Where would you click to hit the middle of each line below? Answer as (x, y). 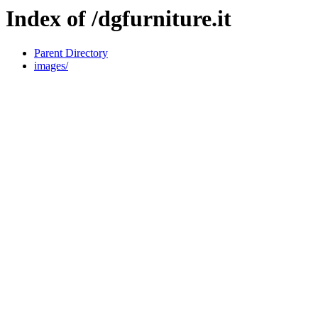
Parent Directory (71, 53)
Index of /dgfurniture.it (119, 18)
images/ (51, 66)
